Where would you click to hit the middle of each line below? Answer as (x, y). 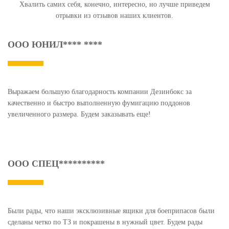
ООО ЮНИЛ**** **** (55, 45)
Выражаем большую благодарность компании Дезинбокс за (100, 92)
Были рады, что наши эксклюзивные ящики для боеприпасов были (111, 211)
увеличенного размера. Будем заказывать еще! (79, 114)
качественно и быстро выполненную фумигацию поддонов (99, 103)
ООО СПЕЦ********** (56, 164)
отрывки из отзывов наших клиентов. (114, 16)
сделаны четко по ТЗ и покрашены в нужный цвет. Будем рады (105, 222)
